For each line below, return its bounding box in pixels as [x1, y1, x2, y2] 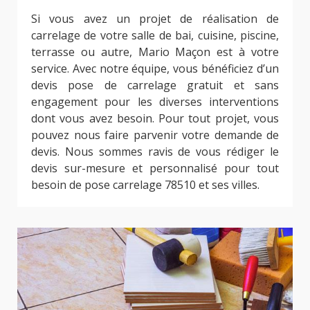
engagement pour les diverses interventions [31, 94, 279, 110]
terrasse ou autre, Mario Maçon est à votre [31, 44, 279, 60]
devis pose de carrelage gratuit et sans [31, 77, 279, 93]
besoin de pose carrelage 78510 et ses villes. [31, 177, 259, 193]
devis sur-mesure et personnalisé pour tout [31, 161, 279, 176]
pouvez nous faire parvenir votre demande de [31, 127, 279, 143]
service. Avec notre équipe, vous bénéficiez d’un [31, 61, 279, 77]
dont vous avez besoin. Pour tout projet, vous [31, 111, 279, 127]
